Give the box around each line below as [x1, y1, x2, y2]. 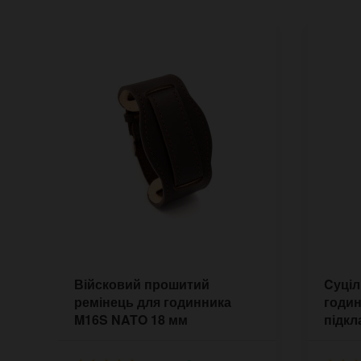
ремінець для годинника [74, 292, 231, 311]
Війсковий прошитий [74, 274, 210, 293]
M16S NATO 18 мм [74, 309, 188, 329]
